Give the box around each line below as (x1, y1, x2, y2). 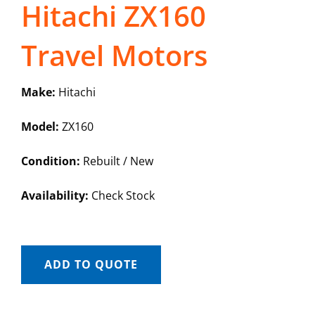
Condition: (20, 153, 80, 169)
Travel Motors (20, 36, 207, 75)
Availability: (20, 188, 89, 204)
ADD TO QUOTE (44, 257, 138, 273)
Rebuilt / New (79, 153, 153, 169)
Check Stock (88, 188, 155, 204)
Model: (20, 119, 59, 135)
